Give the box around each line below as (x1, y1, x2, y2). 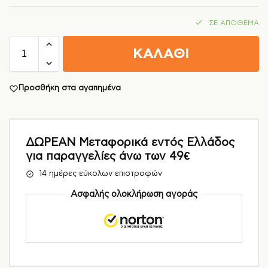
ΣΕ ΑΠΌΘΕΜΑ (209, 19, 259, 26)
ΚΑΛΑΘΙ (132, 47, 190, 62)
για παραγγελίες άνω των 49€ (26, 150, 190, 162)
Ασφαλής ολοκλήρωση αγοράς (71, 189, 197, 199)
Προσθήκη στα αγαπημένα (19, 84, 121, 93)
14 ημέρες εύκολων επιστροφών (39, 169, 162, 178)
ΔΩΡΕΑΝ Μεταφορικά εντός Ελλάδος (26, 136, 234, 148)
